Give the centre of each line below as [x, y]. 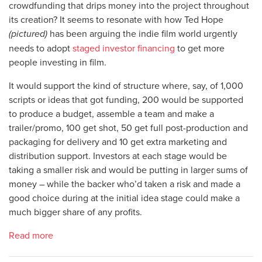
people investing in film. [58, 62]
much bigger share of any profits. [75, 212]
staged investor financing [124, 48]
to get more [200, 48]
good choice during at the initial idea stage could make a [124, 198]
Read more [31, 235]
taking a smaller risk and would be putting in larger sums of [128, 170]
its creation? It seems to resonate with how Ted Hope [116, 19]
